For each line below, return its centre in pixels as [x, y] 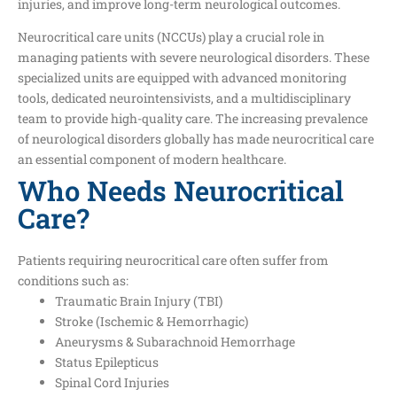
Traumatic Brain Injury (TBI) [139, 300]
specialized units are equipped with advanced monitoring [182, 77]
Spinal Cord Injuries [112, 382]
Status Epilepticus [107, 362]
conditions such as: [73, 280]
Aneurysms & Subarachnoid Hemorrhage [175, 341]
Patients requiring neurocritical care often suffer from [173, 260]
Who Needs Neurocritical [181, 190]
